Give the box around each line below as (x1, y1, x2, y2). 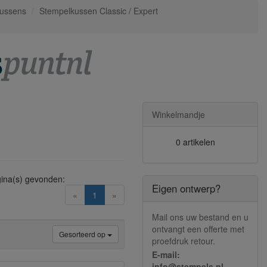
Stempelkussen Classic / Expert (39, 5, 158, 17)
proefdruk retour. (152, 235, 215, 247)
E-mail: (152, 249, 180, 260)
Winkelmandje (152, 108, 205, 120)
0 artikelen (176, 136, 215, 148)
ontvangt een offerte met (152, 223, 244, 235)
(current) (97, 188, 129, 200)
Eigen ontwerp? (152, 181, 221, 195)
